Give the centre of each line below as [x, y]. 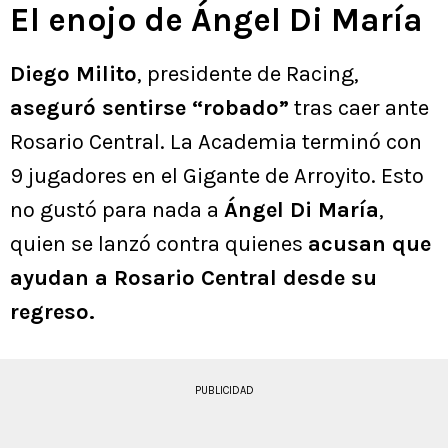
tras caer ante [359, 108]
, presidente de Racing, [248, 74]
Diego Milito [73, 74]
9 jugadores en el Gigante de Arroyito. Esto [217, 176]
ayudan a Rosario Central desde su [193, 278]
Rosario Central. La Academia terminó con [216, 142]
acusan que [369, 244]
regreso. [52, 312]
